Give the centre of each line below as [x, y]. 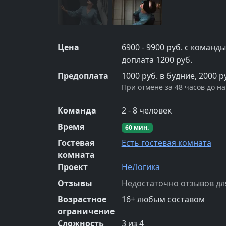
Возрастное [82, 199]
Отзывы [75, 183]
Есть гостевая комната [166, 143]
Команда [77, 110]
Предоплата [83, 75]
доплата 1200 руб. [157, 59]
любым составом [170, 199]
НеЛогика [140, 167]
